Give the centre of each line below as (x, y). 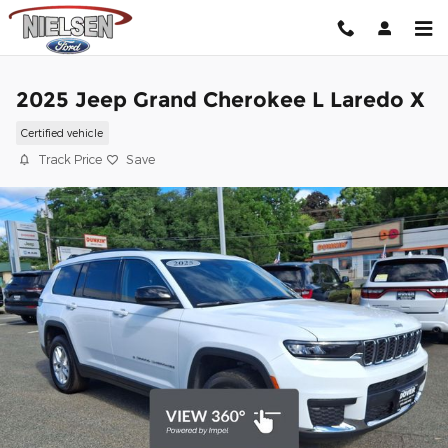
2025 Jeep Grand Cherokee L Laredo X (220, 99)
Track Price (70, 159)
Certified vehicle (62, 133)
